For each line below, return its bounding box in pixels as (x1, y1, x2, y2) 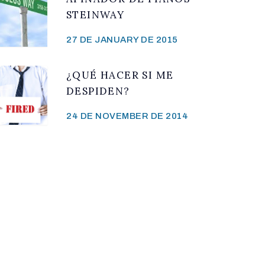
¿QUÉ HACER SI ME (66, 68, 174, 82)
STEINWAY (66, 8, 125, 21)
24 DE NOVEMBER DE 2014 (66, 111, 188, 121)
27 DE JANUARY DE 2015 (66, 34, 178, 44)
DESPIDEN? (66, 84, 130, 98)
